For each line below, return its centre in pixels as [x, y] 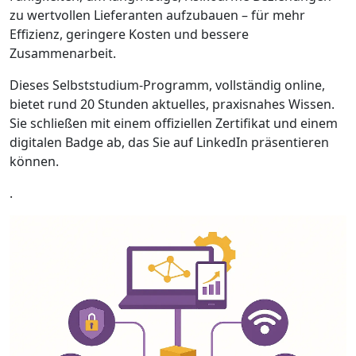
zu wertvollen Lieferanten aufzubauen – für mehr [157, 15]
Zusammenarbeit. [63, 53]
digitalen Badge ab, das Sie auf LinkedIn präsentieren [169, 142]
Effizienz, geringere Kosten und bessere [129, 34]
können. [34, 161]
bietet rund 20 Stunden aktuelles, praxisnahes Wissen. [172, 104]
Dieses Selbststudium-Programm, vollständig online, [167, 85]
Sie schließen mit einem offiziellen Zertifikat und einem [174, 123]
